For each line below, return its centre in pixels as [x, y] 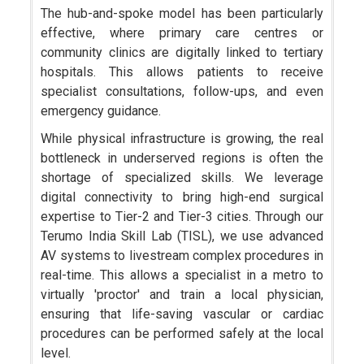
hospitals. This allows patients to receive [182, 72]
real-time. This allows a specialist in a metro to [182, 275]
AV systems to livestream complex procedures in [182, 256]
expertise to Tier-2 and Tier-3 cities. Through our [182, 217]
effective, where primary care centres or [182, 33]
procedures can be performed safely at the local [182, 334]
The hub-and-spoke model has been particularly [182, 14]
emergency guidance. [101, 111]
